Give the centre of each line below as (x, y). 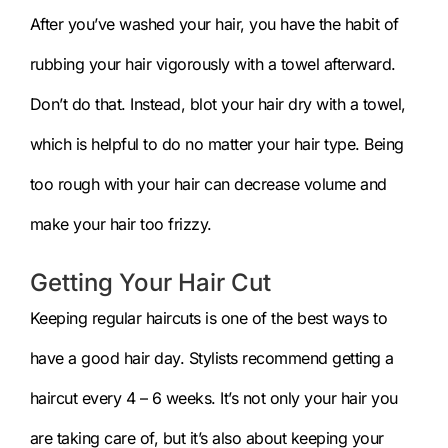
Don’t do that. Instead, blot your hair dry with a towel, (217, 103)
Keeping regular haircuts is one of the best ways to (208, 317)
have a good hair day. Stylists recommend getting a (211, 357)
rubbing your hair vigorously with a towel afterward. (212, 63)
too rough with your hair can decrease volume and (208, 183)
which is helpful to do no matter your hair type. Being (216, 143)
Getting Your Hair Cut (150, 282)
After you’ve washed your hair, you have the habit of (214, 23)
